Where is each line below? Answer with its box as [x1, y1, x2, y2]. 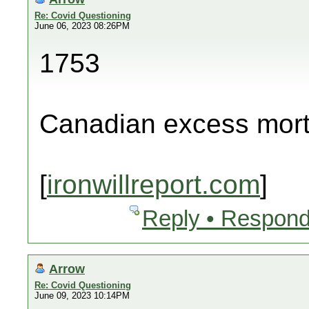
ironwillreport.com [47, 170, 260, 199]
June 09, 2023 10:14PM [34, 290, 130, 301]
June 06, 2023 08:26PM [34, 21, 130, 31]
